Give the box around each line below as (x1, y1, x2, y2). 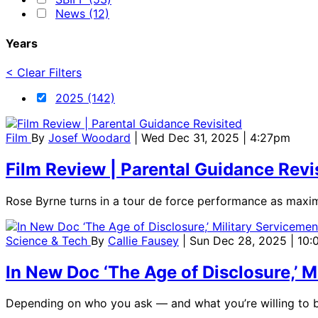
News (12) (55, 6, 109, 21)
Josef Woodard (48, 130, 131, 145)
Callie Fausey (108, 233, 179, 248)
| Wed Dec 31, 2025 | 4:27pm (134, 130, 290, 145)
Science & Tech (6, 233, 91, 248)
